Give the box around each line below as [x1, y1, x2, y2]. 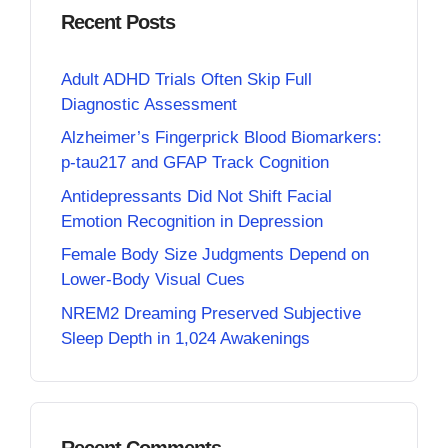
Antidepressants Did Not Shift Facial [61, 186, 332, 206]
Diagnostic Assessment [61, 94, 237, 114]
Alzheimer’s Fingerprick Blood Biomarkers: [61, 128, 382, 147]
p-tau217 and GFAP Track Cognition [61, 153, 329, 172]
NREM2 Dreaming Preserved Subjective [61, 303, 361, 323]
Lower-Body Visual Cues [61, 270, 245, 289]
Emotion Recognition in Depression [61, 211, 323, 231]
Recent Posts [61, 10, 175, 33]
